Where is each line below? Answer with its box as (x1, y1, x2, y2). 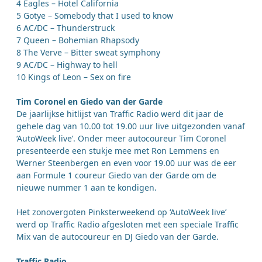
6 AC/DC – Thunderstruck (16, 22, 115, 34)
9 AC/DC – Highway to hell (16, 59, 118, 71)
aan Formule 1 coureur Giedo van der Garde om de (16, 170, 216, 181)
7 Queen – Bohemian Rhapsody (16, 35, 139, 46)
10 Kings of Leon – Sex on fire (16, 71, 131, 83)
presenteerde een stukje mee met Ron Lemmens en (16, 145, 219, 157)
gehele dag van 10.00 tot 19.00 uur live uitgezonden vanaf (16, 120, 245, 132)
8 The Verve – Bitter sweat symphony (16, 47, 160, 58)
